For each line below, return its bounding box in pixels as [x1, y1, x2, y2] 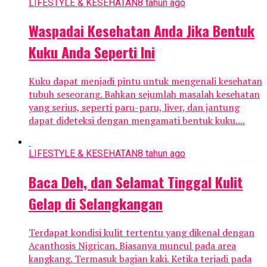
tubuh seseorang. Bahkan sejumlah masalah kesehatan [29, 88, 260, 101]
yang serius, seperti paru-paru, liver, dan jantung [29, 101, 240, 114]
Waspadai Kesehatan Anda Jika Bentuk [29, 20, 254, 42]
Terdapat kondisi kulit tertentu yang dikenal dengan [29, 226, 254, 240]
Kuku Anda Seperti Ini [29, 41, 155, 63]
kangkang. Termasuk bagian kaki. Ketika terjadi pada [29, 252, 252, 266]
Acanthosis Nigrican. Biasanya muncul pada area [29, 239, 236, 253]
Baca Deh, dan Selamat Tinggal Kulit [29, 171, 243, 193]
